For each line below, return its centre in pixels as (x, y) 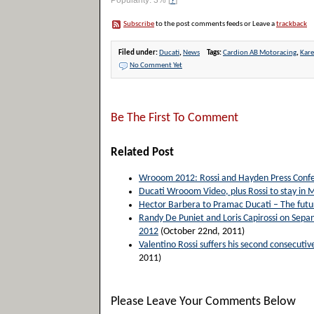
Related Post (142, 152)
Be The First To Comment (175, 118)
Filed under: (139, 53)
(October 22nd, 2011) (202, 232)
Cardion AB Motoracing (260, 53)
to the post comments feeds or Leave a (215, 24)
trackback (292, 24)
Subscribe (139, 24)
